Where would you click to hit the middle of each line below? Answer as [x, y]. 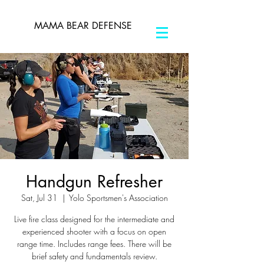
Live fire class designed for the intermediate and [94, 219]
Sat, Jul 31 [39, 198]
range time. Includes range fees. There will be [94, 244]
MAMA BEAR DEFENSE [83, 26]
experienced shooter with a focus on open [94, 231]
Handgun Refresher [94, 181]
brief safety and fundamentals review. [94, 256]
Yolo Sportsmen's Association [118, 198]
